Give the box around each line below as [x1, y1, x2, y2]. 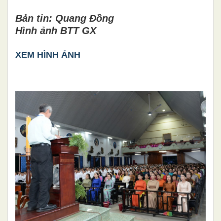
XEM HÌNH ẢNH [15, 49, 80, 60]
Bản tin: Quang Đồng [15, 12, 114, 24]
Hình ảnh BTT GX [15, 25, 96, 36]
